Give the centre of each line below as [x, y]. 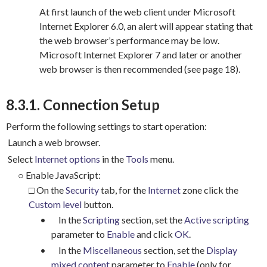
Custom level [55, 204]
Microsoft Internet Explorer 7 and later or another [141, 54]
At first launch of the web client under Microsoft [138, 11]
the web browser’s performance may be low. [130, 40]
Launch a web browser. [54, 142]
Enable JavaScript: [63, 175]
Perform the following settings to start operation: [106, 126]
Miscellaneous [112, 250]
